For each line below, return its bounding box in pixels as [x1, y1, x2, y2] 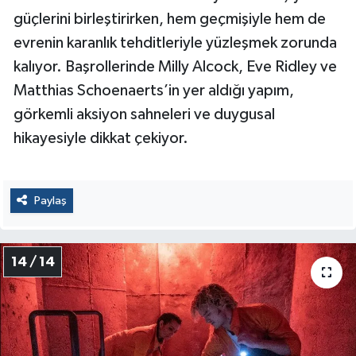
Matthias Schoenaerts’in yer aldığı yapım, [14, 82, 294, 99]
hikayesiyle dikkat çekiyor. [14, 130, 188, 146]
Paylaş [33, 194, 67, 207]
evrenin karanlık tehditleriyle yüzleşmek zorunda [14, 34, 337, 51]
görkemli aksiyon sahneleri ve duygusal [14, 106, 275, 122]
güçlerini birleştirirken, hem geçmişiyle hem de [14, 10, 326, 27]
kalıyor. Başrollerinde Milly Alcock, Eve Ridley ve [14, 58, 337, 75]
